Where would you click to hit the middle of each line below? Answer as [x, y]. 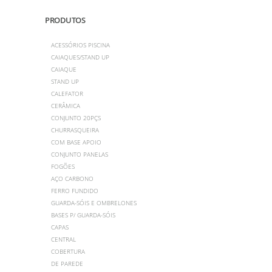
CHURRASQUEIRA [75, 130]
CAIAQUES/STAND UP [80, 57]
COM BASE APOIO [76, 142]
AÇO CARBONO [72, 178]
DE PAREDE [67, 263]
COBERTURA [68, 251]
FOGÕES [63, 166]
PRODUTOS [65, 20]
